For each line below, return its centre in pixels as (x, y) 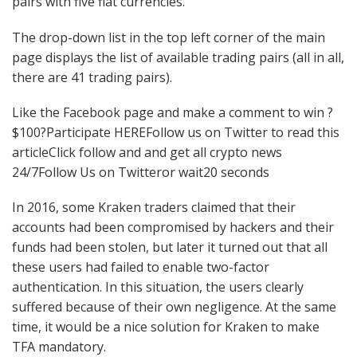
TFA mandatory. (59, 347)
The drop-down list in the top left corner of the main (169, 37)
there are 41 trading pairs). (92, 77)
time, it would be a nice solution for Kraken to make (166, 327)
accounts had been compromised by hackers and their (173, 227)
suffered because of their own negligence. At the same (174, 307)
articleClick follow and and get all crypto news (147, 152)
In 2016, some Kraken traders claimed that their (154, 207)
